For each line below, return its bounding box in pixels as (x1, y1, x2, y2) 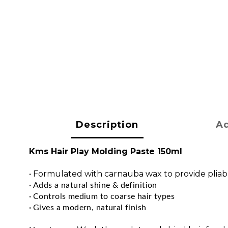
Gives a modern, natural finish (33, 204, 147, 212)
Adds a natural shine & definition (33, 181, 157, 189)
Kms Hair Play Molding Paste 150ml (29, 147, 182, 156)
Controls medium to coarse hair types (33, 192, 175, 201)
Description (76, 119, 139, 130)
